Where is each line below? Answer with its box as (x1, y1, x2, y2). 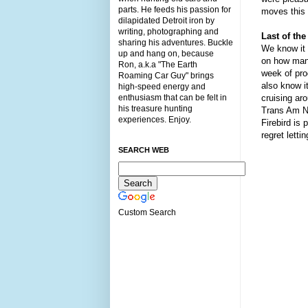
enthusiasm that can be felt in (118, 92, 227, 102)
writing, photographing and (118, 26, 219, 36)
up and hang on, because (118, 48, 214, 58)
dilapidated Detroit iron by (118, 15, 214, 25)
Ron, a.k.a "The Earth (118, 59, 197, 69)
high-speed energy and (118, 81, 206, 91)
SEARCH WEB (118, 145, 169, 154)
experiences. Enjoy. (118, 114, 191, 124)
